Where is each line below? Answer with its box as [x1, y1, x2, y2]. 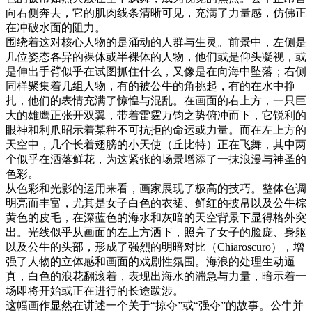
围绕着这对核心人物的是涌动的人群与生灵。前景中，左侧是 [6, 36, 306, 49]
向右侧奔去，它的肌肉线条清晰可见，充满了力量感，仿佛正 [6, 7, 306, 19]
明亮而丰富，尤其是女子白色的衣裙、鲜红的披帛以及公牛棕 [6, 197, 306, 210]
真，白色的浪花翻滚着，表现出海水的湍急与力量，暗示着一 [6, 270, 306, 283]
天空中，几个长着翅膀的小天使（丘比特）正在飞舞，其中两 [6, 139, 306, 151]
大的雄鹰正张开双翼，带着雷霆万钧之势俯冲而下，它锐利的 [6, 109, 306, 122]
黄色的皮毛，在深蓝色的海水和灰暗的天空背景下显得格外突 [6, 212, 306, 224]
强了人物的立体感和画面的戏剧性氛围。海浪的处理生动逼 [6, 256, 295, 268]
